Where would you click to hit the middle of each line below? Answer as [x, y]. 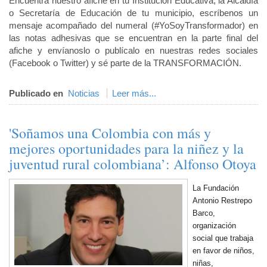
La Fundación [216, 188]
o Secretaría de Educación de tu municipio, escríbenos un [133, 13]
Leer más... [134, 93]
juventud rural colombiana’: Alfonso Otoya [133, 164]
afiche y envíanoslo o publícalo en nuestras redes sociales [133, 50]
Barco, [204, 213]
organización [214, 226]
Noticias [84, 93]
